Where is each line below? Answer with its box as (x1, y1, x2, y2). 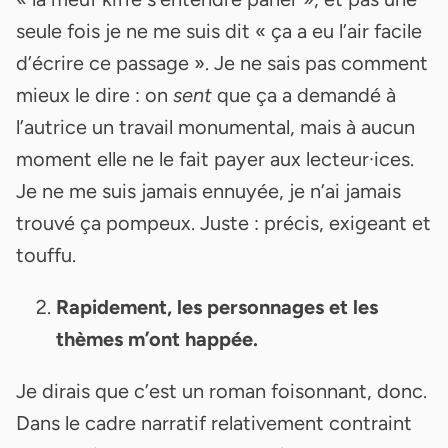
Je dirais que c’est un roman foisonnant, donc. (16, 378, 427, 403)
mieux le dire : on (16, 82, 173, 107)
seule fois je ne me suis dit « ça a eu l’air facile (16, 18, 422, 43)
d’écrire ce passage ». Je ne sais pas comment (16, 50, 428, 75)
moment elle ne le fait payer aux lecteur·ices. (16, 146, 414, 171)
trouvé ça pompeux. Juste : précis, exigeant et (16, 210, 431, 235)
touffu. (16, 242, 76, 267)
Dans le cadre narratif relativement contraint (16, 410, 412, 435)
